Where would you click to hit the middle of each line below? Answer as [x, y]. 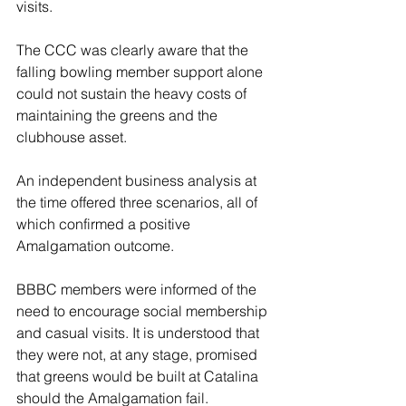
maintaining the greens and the [119, 115]
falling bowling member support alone [141, 72]
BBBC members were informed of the [138, 289]
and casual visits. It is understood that [140, 333]
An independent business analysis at [138, 180]
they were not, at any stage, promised [139, 354]
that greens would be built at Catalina [139, 376]
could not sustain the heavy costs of [133, 93]
